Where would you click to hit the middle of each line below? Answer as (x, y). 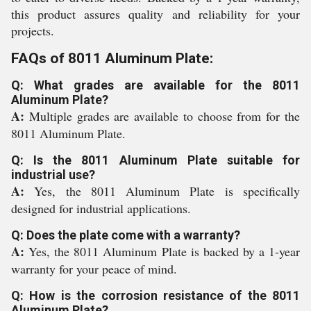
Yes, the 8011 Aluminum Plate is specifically (167, 191)
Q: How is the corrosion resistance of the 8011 (155, 295)
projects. (33, 31)
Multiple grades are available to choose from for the (165, 116)
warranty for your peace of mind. (94, 269)
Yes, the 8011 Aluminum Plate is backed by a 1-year (165, 251)
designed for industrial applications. (101, 208)
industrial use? (53, 175)
